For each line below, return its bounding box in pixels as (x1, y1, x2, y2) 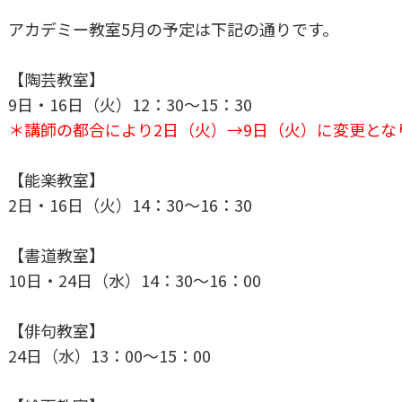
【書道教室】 (8, 242, 105, 267)
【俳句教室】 (8, 318, 105, 342)
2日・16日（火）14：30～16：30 (8, 192, 252, 216)
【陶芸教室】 (8, 66, 105, 91)
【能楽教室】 (8, 167, 105, 191)
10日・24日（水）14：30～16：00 (8, 267, 261, 292)
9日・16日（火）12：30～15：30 (8, 92, 252, 116)
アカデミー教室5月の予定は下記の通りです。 (8, 16, 338, 40)
